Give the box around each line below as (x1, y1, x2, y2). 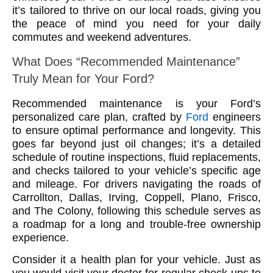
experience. (12, 231, 69, 244)
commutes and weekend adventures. (12, 31, 191, 44)
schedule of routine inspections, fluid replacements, (12, 151, 261, 163)
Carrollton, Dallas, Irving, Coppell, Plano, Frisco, (12, 191, 261, 204)
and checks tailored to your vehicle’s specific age (12, 164, 261, 177)
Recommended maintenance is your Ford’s (12, 97, 261, 110)
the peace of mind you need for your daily (12, 18, 261, 30)
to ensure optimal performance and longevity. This (12, 124, 261, 136)
